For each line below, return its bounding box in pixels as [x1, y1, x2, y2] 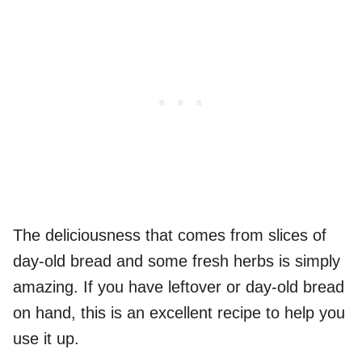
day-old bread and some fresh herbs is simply [13, 252, 340, 271]
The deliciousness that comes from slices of [13, 226, 326, 245]
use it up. [13, 330, 79, 348]
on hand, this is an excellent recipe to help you [13, 304, 345, 322]
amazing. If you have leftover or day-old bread [13, 278, 344, 297]
